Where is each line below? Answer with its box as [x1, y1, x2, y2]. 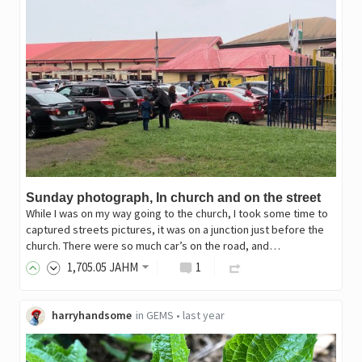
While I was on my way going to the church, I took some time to [25, 205, 328, 221]
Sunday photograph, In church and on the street [25, 190, 321, 204]
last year [182, 308, 225, 323]
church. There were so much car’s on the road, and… [25, 238, 280, 253]
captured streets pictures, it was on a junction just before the [25, 221, 324, 237]
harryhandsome [51, 308, 132, 323]
